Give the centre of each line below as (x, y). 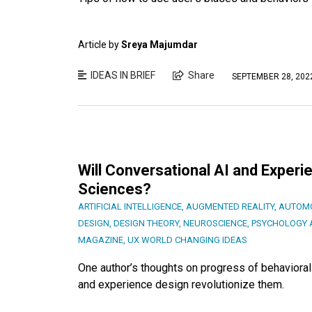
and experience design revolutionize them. (181, 284)
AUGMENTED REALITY (230, 206)
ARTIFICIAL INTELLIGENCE (130, 206)
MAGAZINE (101, 240)
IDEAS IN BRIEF (123, 76)
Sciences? (115, 189)
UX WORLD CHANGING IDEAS (187, 240)
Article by (100, 45)
